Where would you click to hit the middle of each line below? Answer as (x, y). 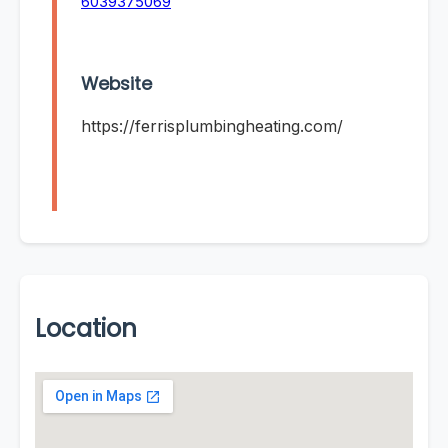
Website (116, 84)
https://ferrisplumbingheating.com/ (212, 126)
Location (86, 329)
